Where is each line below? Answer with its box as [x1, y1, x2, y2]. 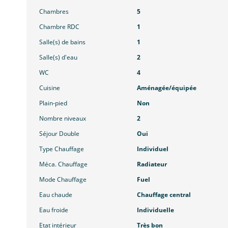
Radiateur [136, 160, 167, 169]
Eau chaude [39, 190, 72, 199]
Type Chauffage [39, 145, 84, 154]
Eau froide [39, 206, 68, 215]
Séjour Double [39, 129, 79, 138]
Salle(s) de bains [39, 38, 85, 47]
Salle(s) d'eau [39, 53, 77, 62]
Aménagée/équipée [136, 83, 196, 93]
